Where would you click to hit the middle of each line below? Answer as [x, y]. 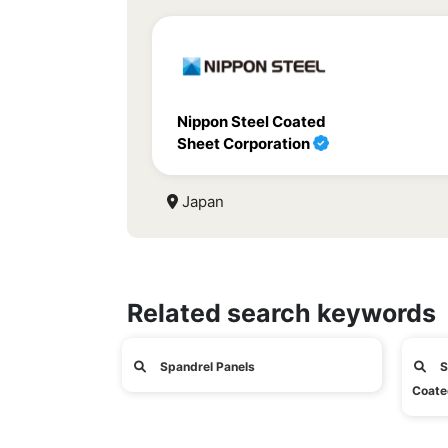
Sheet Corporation [245, 143]
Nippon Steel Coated [251, 121]
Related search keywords [281, 313]
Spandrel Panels [206, 366]
